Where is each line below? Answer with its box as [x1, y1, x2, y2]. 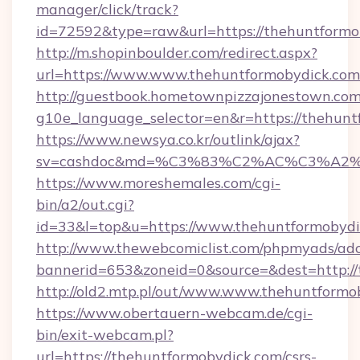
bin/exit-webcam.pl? [36, 325, 174, 344]
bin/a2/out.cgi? [36, 195, 134, 214]
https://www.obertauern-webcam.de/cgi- [36, 304, 313, 322]
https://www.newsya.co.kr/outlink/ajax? [36, 130, 300, 149]
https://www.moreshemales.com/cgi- [36, 174, 280, 192]
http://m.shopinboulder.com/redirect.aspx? [36, 43, 317, 62]
